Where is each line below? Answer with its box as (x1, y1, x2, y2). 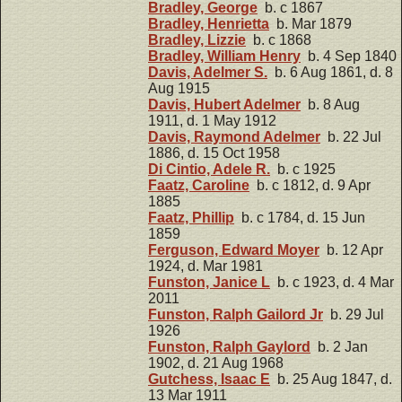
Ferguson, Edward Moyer (148, 241, 319, 258)
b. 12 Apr (319, 241, 383, 258)
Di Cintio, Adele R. (148, 161, 270, 177)
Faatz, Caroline (148, 177, 249, 193)
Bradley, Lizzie (148, 31, 246, 48)
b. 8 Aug (301, 96, 360, 112)
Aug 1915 (148, 80, 210, 96)
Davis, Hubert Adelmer (148, 96, 301, 112)
